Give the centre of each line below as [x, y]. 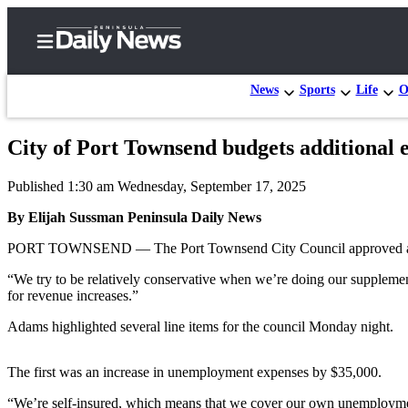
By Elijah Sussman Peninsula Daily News [134, 217]
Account [118, 300]
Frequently [128, 335]
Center [83, 218]
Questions [124, 375]
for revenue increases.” [73, 295]
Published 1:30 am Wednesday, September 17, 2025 [157, 186]
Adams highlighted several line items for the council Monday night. [200, 326]
